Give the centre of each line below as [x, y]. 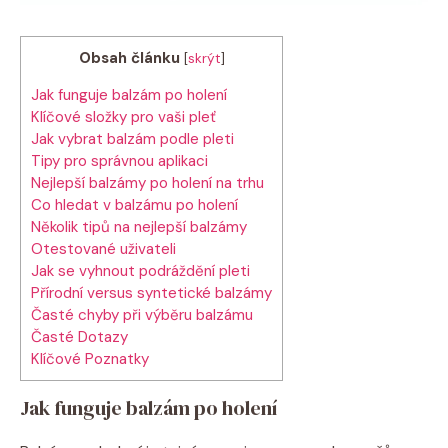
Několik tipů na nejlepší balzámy [139, 226]
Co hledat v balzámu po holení [134, 204]
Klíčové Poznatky [90, 358]
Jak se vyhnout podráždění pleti [140, 270]
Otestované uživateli [103, 248]
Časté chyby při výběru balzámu [142, 314]
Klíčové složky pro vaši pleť [123, 116]
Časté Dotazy [79, 336]
